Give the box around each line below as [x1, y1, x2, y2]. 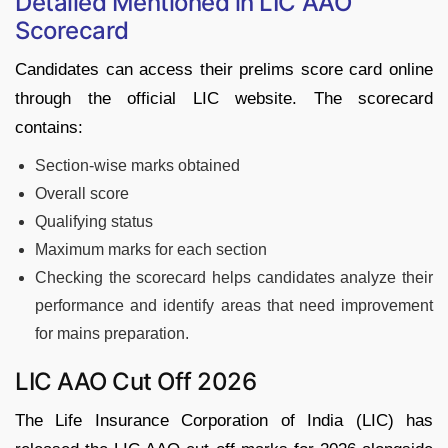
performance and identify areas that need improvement [35, 296, 433, 314]
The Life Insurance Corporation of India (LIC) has [15, 410, 433, 430]
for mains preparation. [35, 324, 189, 342]
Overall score [35, 184, 129, 202]
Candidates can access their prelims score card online [15, 59, 433, 79]
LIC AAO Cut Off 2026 [15, 366, 257, 396]
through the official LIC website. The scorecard [15, 88, 433, 108]
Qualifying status [35, 212, 153, 230]
